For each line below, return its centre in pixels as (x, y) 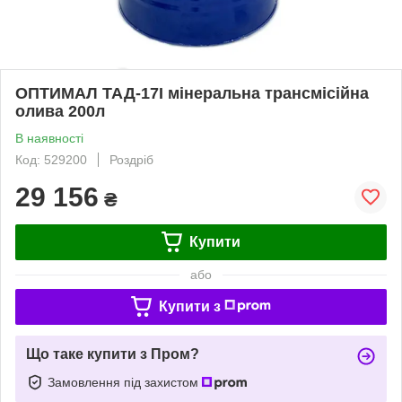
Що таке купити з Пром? (113, 354)
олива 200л (60, 111)
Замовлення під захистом (125, 382)
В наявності (49, 138)
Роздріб (131, 159)
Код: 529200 (51, 159)
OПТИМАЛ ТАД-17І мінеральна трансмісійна (192, 93)
